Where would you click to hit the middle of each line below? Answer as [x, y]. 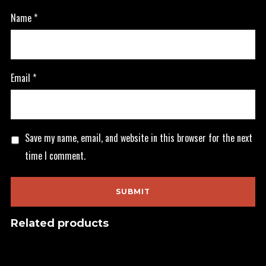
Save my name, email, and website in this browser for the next [138, 138]
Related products [59, 224]
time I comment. [55, 156]
